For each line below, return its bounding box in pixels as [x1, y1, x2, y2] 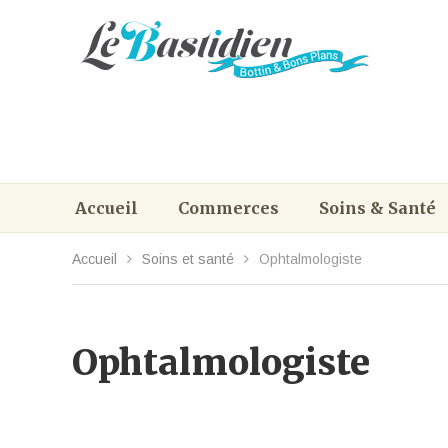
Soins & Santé [319, 198, 436, 218]
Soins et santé [142, 251, 234, 267]
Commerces [178, 198, 279, 218]
